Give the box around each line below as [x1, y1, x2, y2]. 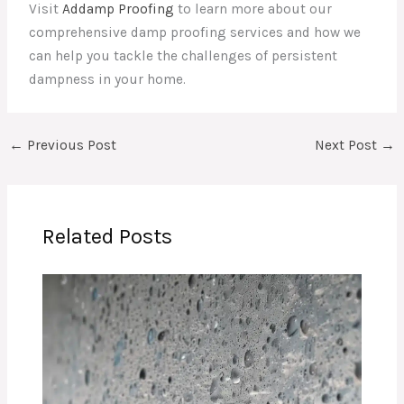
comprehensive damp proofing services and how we [29, 24, 362, 41]
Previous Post [23, 137, 117, 154]
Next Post [314, 137, 381, 154]
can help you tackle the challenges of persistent [29, 48, 338, 65]
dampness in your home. [29, 71, 187, 88]
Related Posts [42, 224, 173, 250]
